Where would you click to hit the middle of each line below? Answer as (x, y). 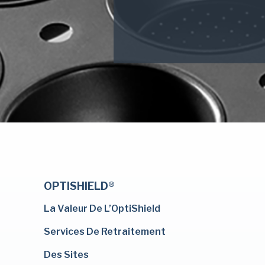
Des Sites (66, 255)
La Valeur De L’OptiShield (102, 209)
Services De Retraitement (105, 232)
